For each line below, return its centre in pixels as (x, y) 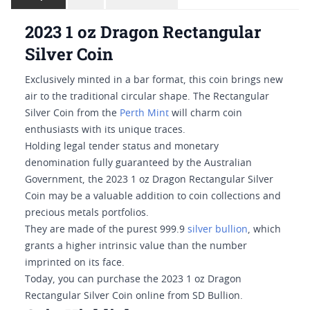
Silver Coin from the (72, 113)
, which (264, 230)
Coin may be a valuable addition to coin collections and (153, 197)
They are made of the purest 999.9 (106, 230)
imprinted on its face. (75, 263)
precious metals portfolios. (87, 213)
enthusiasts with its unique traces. (105, 130)
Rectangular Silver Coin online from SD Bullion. (134, 296)
